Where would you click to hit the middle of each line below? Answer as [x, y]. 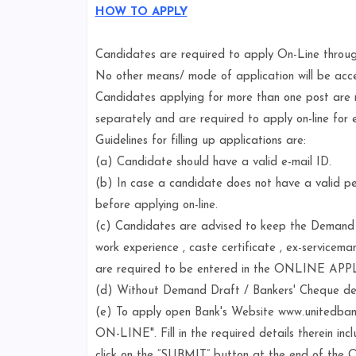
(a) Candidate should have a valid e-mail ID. [213, 163]
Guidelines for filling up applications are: [200, 141]
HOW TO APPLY [141, 12]
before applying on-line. [156, 205]
